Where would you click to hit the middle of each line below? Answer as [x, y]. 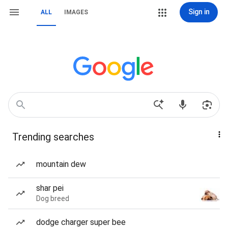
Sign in [199, 12]
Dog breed [53, 198]
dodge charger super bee [81, 222]
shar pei [50, 188]
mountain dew [61, 164]
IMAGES [76, 12]
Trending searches [53, 137]
